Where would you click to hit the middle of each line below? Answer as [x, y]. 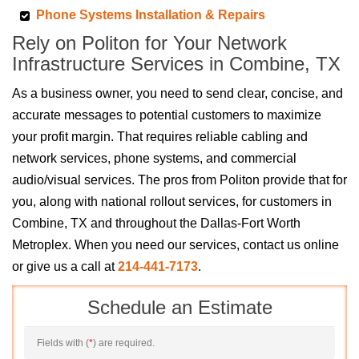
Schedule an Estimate [179, 308]
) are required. [124, 343]
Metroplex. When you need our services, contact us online [175, 245]
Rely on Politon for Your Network [149, 43]
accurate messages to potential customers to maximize [167, 115]
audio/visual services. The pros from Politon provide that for [179, 180]
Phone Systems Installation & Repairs [151, 15]
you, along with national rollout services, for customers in [172, 202]
